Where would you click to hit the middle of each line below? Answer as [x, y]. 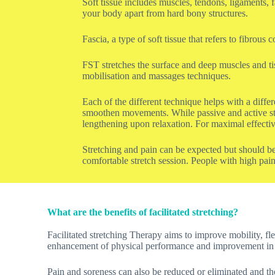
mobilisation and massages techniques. [157, 76]
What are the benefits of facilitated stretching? [143, 212]
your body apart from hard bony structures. [165, 13]
